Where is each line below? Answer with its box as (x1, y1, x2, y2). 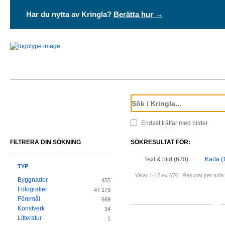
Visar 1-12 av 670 (135, 172, 178, 178)
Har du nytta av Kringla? (26, 10, 114, 19)
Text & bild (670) (144, 156, 188, 163)
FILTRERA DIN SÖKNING (10, 139, 81, 146)
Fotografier (18, 186, 47, 193)
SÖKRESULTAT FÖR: (131, 139, 190, 146)
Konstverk (18, 205, 45, 212)
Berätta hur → (114, 10, 163, 19)
